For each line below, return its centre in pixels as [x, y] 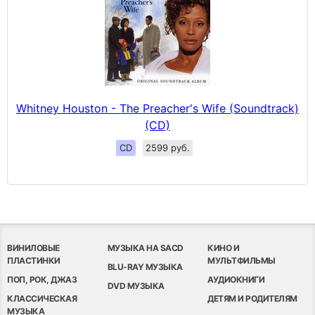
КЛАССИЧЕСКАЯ [42, 298]
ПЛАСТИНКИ [34, 260]
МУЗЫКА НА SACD [145, 247]
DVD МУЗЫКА [136, 285]
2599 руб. [167, 147]
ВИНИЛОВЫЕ [33, 247]
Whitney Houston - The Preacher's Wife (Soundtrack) [157, 108]
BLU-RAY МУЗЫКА [145, 266]
